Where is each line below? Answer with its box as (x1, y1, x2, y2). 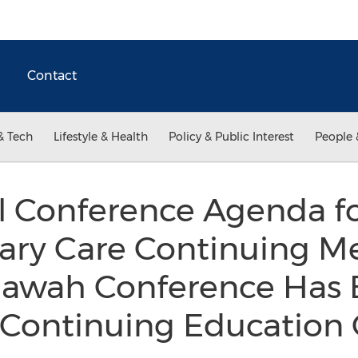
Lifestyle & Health (54, 129, 148, 144)
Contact (27, 68, 77, 83)
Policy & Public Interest (169, 129, 294, 144)
